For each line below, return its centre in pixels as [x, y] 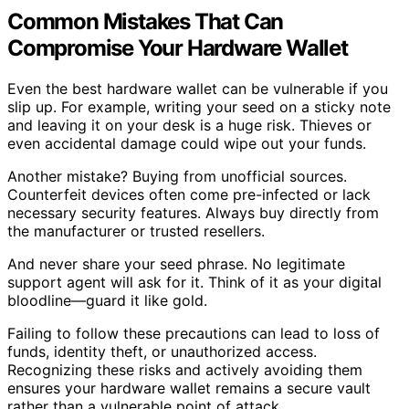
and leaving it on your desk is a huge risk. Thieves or [189, 126]
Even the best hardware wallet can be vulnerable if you [198, 89]
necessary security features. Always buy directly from [193, 213]
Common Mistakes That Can [146, 22]
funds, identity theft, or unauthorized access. [162, 352]
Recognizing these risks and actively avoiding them [185, 370]
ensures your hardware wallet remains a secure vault [189, 388]
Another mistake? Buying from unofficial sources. [177, 177]
